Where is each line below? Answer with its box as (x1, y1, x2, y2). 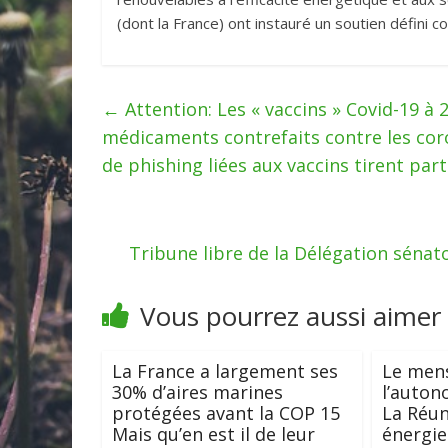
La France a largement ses (112, 359, 338, 384)
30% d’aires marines (112, 380, 283, 405)
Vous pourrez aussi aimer (140, 298, 441, 335)
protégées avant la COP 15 (112, 401, 340, 426)
